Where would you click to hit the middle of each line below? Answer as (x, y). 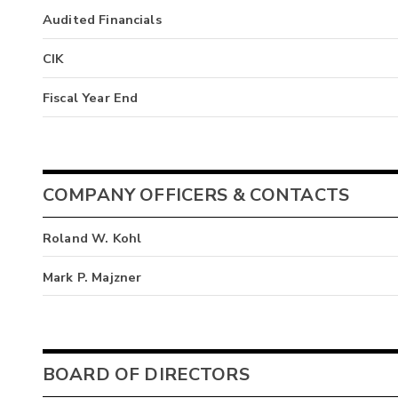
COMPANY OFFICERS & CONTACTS (196, 195)
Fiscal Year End (91, 98)
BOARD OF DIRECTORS (146, 374)
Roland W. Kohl (92, 238)
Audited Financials (102, 20)
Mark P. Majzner (92, 277)
